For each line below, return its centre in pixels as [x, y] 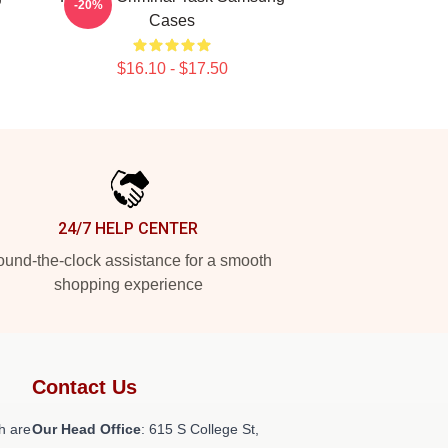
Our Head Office [86, 429]
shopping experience [128, 284]
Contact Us [84, 387]
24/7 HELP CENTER [128, 228]
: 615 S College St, [200, 429]
